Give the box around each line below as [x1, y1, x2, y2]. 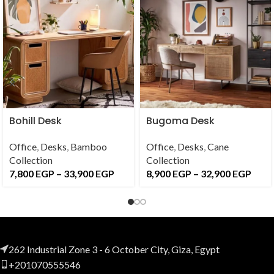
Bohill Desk [9, 113, 62, 128]
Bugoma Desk [146, 113, 215, 128]
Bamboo [70, 140, 107, 152]
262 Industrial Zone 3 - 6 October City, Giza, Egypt [9, 243, 220, 255]
